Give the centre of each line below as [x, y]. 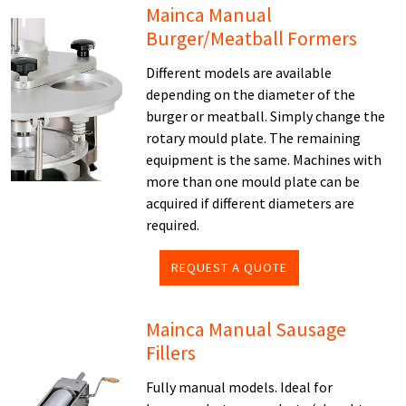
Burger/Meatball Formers [252, 39]
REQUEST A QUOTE [230, 267]
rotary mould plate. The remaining [254, 138]
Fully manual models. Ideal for [240, 387]
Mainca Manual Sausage [246, 329]
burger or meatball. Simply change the [266, 116]
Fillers [171, 353]
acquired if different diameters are [251, 203]
